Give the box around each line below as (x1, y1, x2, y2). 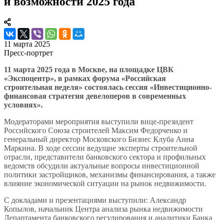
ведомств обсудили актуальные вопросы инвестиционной (4, 161, 199, 170)
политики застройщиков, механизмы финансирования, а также (4, 170, 216, 179)
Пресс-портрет (4, 48, 53, 57)
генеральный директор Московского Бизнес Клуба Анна (4, 135, 194, 143)
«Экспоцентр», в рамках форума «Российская (4, 74, 166, 82)
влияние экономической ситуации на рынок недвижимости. (4, 179, 206, 188)
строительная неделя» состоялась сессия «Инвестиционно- (4, 82, 212, 91)
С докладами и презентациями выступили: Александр (4, 195, 186, 204)
